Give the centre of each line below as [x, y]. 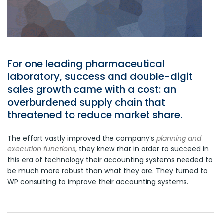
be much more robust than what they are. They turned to [108, 171]
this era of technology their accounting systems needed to [110, 160]
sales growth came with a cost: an [92, 89]
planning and [179, 138]
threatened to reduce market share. [95, 115]
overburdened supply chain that [86, 102]
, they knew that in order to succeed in [142, 149]
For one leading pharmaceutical [86, 64]
